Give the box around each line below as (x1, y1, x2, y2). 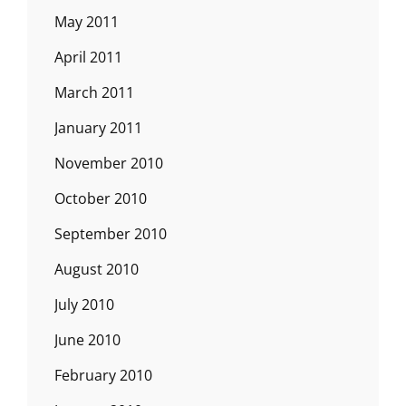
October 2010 (54, 188, 147, 208)
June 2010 (54, 329, 121, 350)
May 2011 (54, 11, 119, 32)
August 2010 (54, 258, 139, 279)
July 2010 (54, 294, 114, 314)
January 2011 (54, 117, 142, 138)
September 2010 (54, 223, 167, 244)
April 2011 (54, 46, 122, 67)
